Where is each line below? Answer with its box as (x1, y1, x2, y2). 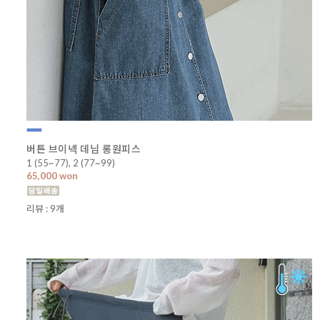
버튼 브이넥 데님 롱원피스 (26, 142, 141, 155)
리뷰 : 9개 (26, 202, 64, 214)
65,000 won (26, 169, 78, 181)
